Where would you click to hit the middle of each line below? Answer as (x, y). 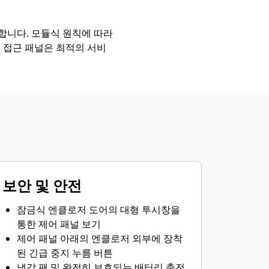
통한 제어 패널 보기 (59, 224)
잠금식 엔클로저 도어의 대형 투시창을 (98, 210)
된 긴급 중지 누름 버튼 (65, 253)
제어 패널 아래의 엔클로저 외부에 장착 (99, 238)
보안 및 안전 (42, 185)
